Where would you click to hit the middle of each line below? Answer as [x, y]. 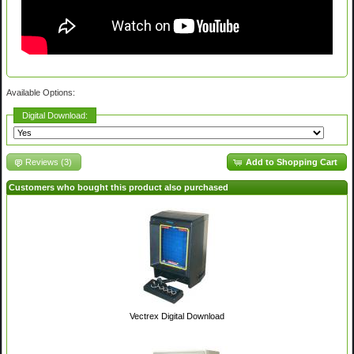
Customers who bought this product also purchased [119, 188]
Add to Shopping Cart [291, 162]
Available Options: [41, 92]
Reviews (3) [49, 162]
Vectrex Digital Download [177, 316]
